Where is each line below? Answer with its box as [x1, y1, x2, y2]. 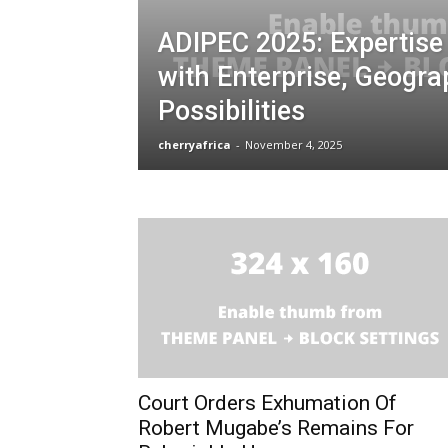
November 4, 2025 [245, 137, 342, 153]
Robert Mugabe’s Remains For [138, 416, 414, 441]
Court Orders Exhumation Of [138, 391, 397, 416]
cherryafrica [158, 137, 231, 153]
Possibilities [158, 95, 305, 128]
